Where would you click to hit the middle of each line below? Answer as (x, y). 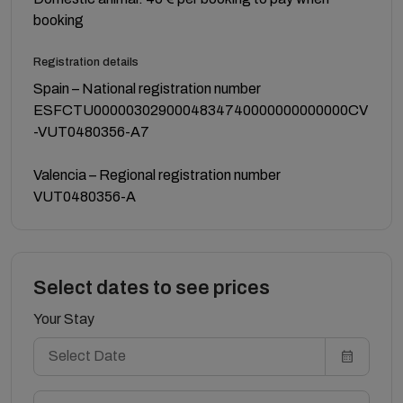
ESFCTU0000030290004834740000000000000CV (201, 110)
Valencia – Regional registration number (157, 175)
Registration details (86, 62)
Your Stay (64, 318)
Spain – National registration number (147, 88)
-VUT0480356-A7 (91, 131)
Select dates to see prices (152, 287)
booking (58, 20)
